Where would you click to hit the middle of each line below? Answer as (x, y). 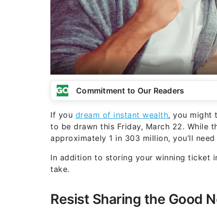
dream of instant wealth (122, 115)
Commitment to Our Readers (130, 90)
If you (63, 115)
